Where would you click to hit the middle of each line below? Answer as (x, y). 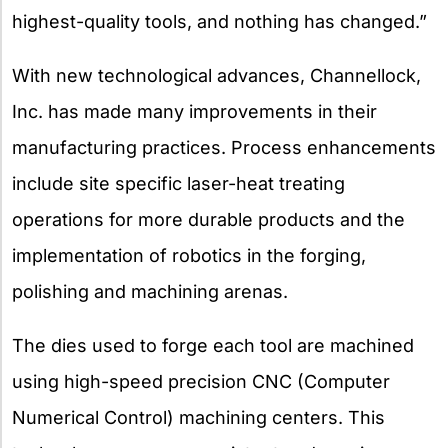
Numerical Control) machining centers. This (198, 417)
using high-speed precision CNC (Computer (201, 381)
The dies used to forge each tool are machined (213, 345)
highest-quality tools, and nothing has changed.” (219, 21)
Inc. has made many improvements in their (194, 111)
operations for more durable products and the (208, 219)
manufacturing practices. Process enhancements (224, 147)
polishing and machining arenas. (150, 291)
